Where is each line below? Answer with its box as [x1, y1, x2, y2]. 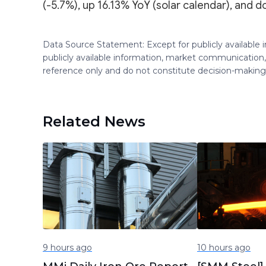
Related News [43, 112, 145, 130]
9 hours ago [43, 242, 92, 253]
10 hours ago [197, 242, 251, 253]
